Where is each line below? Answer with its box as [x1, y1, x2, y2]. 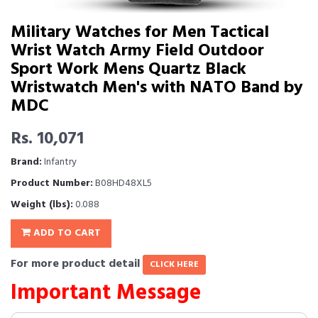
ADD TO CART [31, 225, 101, 241]
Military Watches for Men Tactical [11, 19, 269, 46]
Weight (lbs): [11, 197, 73, 213]
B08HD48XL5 [93, 175, 152, 192]
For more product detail [11, 255, 143, 273]
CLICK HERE [150, 258, 199, 272]
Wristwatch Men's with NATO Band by [11, 75, 303, 102]
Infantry [42, 154, 77, 170]
